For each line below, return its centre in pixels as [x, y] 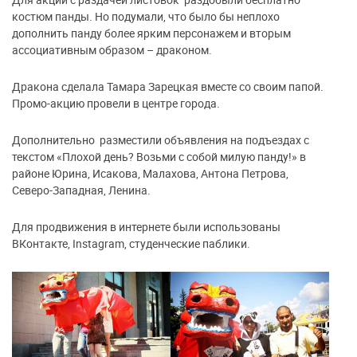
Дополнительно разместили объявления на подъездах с [161, 140]
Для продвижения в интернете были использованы [146, 227]
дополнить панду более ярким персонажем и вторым [151, 33]
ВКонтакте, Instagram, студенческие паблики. [131, 244]
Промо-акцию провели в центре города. [116, 104]
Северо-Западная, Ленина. [81, 190]
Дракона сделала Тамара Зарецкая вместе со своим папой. [168, 87]
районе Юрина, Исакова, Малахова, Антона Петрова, [150, 174]
